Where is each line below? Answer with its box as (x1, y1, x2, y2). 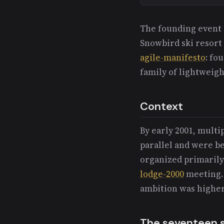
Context (140, 98, 183, 113)
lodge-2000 (140, 167, 184, 180)
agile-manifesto (140, 51, 205, 63)
